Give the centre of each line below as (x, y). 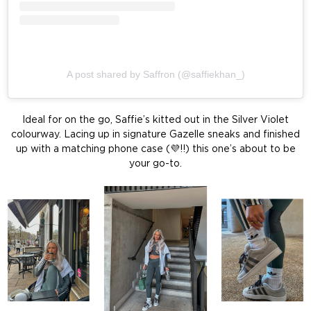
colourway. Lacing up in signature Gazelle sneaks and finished (155, 134)
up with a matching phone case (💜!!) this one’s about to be (155, 149)
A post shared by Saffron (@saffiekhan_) (155, 74)
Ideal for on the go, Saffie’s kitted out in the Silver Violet (155, 120)
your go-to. (155, 163)
